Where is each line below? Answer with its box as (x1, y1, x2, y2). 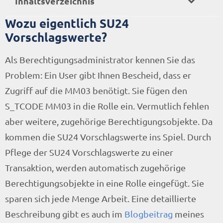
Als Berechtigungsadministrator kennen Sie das (5, 54, 195, 65)
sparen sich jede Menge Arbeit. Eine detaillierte (5, 193, 196, 204)
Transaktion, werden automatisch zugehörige (5, 162, 186, 173)
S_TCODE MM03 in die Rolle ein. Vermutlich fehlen (5, 101, 209, 111)
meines (173, 209, 204, 219)
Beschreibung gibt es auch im (5, 209, 124, 219)
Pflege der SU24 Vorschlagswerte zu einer (5, 147, 173, 157)
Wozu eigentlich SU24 (5, 15, 129, 31)
